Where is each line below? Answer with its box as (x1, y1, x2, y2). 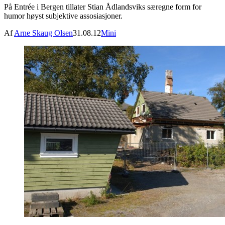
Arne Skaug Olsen (14, 29, 73, 38)
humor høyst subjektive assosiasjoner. (4, 12, 123, 21)
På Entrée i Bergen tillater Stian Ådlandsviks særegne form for (4, 3, 201, 12)
